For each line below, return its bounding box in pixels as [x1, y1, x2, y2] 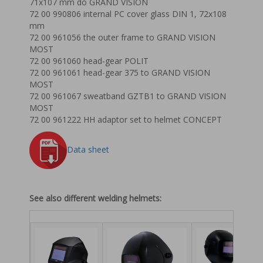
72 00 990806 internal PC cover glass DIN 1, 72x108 [29, 8, 227, 19]
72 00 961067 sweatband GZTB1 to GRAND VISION [29, 90, 226, 102]
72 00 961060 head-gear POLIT [29, 55, 149, 66]
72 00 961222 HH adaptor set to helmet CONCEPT [29, 114, 222, 125]
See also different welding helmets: [29, 193, 161, 204]
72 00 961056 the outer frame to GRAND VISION [29, 32, 215, 43]
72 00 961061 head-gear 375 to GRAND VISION [29, 67, 210, 78]
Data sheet [67, 143, 109, 155]
